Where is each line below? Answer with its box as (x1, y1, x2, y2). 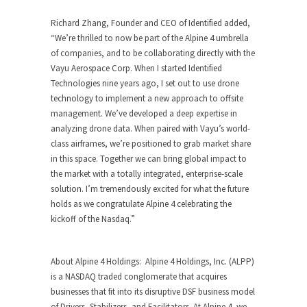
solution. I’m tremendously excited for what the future (51, 183, 249, 195)
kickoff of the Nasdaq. (51, 213, 131, 225)
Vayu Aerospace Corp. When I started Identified (51, 62, 222, 74)
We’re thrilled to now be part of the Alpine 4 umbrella (55, 32, 249, 44)
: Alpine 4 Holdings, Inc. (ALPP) (139, 256, 254, 267)
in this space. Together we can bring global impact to (51, 153, 247, 164)
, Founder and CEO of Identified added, (106, 17, 250, 29)
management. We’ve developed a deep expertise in (51, 108, 237, 119)
